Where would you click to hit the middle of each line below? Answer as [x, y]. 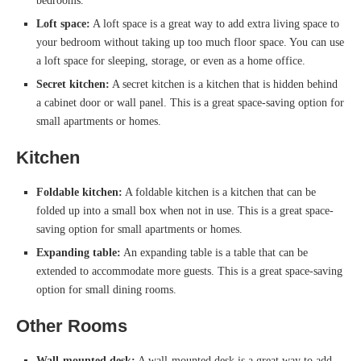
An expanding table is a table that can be [214, 253]
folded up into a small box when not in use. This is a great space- [185, 211]
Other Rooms [72, 326]
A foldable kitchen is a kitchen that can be [219, 193]
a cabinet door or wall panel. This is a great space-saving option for [190, 103]
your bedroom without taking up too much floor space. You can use [190, 43]
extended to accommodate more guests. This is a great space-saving [189, 272]
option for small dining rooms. [106, 290]
